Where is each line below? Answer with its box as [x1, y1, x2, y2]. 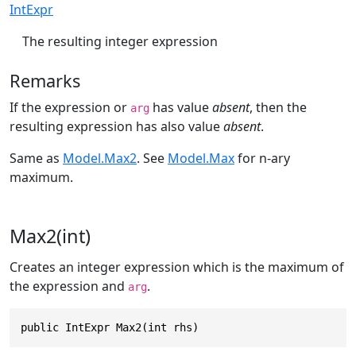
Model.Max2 [63, 149, 137, 168]
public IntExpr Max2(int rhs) [21, 321, 199, 335]
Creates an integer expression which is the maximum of [10, 258, 344, 277]
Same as [10, 149, 63, 168]
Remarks [10, 69, 80, 93]
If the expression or [10, 99, 130, 117]
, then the [250, 99, 307, 117]
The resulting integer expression [22, 32, 218, 50]
